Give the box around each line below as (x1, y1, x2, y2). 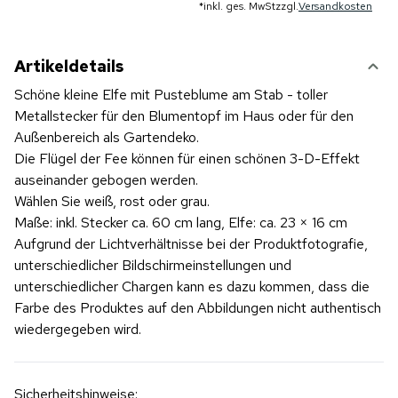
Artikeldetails (14, 56, 123, 76)
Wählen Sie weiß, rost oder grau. (14, 192, 210, 211)
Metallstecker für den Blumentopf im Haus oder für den (14, 107, 354, 125)
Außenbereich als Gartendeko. (14, 128, 199, 147)
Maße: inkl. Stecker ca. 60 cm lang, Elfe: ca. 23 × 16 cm (14, 213, 347, 232)
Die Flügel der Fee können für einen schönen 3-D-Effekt (14, 149, 360, 168)
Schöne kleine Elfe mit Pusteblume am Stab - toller (14, 85, 328, 104)
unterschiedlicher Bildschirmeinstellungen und (14, 256, 291, 275)
